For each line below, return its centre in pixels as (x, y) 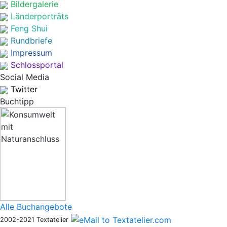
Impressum (31, 53)
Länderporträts (40, 16)
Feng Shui (29, 28)
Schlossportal (37, 65)
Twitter (24, 89)
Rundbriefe (31, 41)
